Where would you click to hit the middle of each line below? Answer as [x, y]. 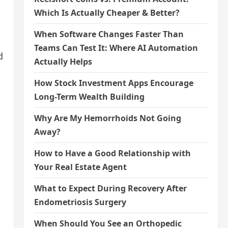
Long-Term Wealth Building [89, 97]
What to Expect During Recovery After [110, 189]
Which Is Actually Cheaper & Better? [107, 13]
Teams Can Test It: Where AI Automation [116, 48]
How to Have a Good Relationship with [112, 153]
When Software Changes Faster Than [109, 34]
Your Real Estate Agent [80, 167]
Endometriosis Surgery [80, 202]
